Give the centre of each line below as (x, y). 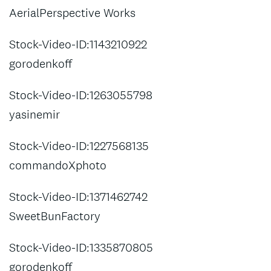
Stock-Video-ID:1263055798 (81, 95)
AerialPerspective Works (72, 13)
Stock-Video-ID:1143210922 (78, 44)
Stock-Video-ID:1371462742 (78, 197)
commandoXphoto (58, 165)
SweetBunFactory (55, 216)
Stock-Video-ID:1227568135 (79, 146)
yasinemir (34, 114)
